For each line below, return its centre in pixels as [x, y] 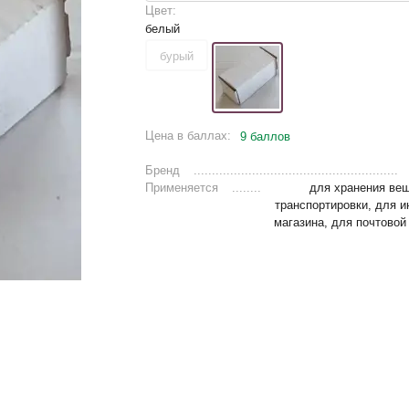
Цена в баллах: [188, 135]
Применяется [181, 187]
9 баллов [265, 136]
